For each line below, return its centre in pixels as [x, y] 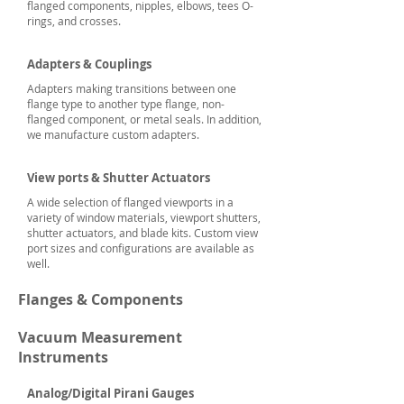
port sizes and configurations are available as [141, 248]
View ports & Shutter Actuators [119, 178]
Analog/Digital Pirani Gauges [110, 393]
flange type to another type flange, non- [126, 104]
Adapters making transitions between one [132, 88]
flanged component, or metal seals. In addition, [144, 119]
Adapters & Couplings [89, 64]
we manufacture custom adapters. [115, 134]
